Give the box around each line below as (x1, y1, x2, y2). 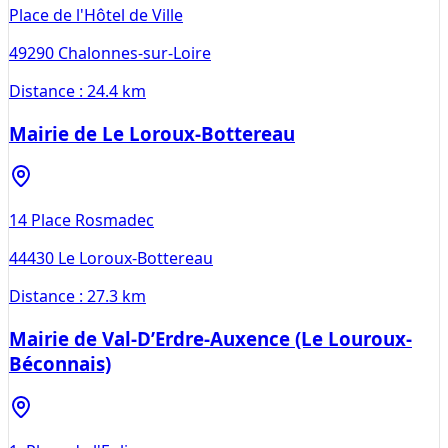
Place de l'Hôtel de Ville (9, 3, 183, 26)
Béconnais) (9, 351, 111, 376)
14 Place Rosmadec (9, 209, 154, 232)
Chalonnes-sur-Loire (58, 41, 211, 64)
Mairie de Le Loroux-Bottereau (9, 120, 295, 146)
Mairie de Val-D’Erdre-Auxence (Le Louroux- (9, 326, 412, 351)
